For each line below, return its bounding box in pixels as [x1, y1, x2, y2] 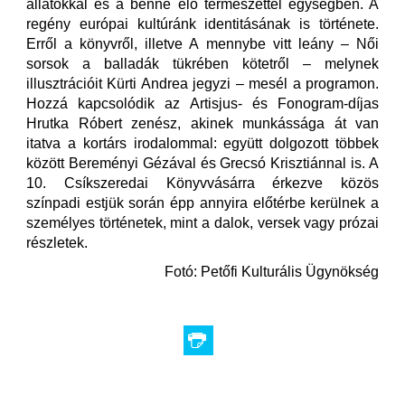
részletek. [26, 235, 88, 250]
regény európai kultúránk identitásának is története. [26, 16, 379, 32]
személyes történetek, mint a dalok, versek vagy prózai [26, 215, 379, 231]
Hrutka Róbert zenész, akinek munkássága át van [26, 116, 379, 131]
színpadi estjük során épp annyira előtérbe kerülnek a [26, 195, 379, 211]
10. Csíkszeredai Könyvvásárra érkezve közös [26, 175, 379, 191]
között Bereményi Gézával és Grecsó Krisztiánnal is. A [26, 155, 379, 171]
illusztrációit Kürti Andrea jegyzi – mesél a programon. [26, 76, 379, 91]
